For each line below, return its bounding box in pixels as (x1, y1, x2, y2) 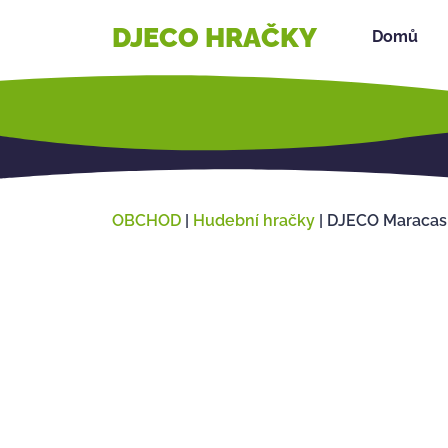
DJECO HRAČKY (112, 21, 317, 53)
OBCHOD (112, 211, 181, 230)
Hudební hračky (193, 211, 315, 230)
